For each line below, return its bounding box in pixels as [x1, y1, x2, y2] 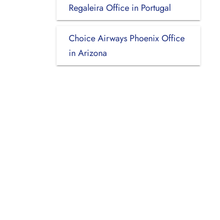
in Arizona [68, 46, 107, 59]
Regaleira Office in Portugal [68, 1, 171, 14]
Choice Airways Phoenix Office [68, 31, 185, 45]
